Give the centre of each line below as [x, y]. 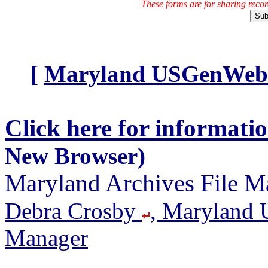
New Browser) [75, 156]
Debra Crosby [73, 211]
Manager [46, 238]
